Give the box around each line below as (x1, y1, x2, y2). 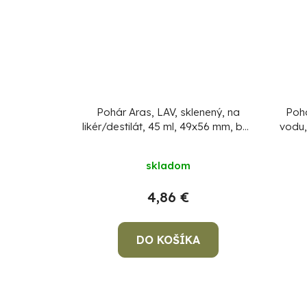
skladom (145, 158, 191, 172)
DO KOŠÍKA (136, 232, 200, 247)
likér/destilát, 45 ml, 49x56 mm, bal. (82, 119, 254, 133)
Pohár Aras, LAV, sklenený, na (96, 105, 240, 119)
